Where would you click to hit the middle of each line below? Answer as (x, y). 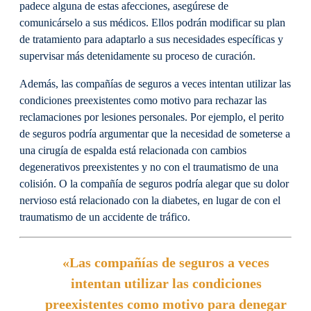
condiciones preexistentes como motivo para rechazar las (143, 101)
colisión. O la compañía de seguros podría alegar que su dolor (154, 184)
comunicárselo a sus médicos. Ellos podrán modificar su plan (152, 23)
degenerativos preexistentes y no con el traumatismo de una (149, 167)
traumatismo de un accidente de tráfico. (105, 217)
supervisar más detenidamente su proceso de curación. (137, 56)
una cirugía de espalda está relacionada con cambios (133, 151)
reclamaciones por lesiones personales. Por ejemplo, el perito (152, 117)
